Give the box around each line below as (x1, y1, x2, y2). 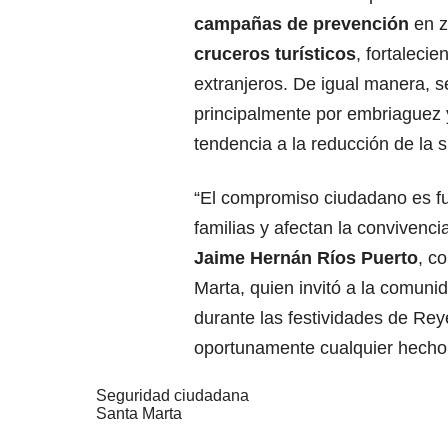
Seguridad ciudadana (96, 387, 249, 404)
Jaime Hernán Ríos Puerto (194, 248, 418, 268)
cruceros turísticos (194, 44, 356, 64)
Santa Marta (96, 405, 182, 422)
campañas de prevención (194, 14, 409, 34)
